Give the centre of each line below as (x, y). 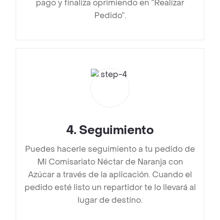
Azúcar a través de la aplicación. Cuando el (110, 175)
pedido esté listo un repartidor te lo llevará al (110, 188)
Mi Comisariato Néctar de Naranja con (110, 162)
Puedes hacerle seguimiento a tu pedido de (110, 149)
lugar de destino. (110, 200)
